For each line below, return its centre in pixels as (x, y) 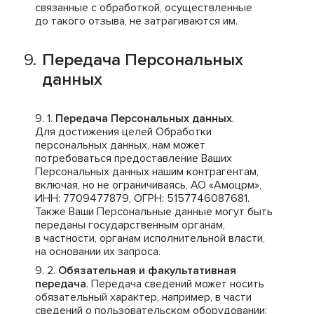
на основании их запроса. (98, 252)
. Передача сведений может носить (175, 284)
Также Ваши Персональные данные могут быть (154, 212)
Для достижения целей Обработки (123, 132)
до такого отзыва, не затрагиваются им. (136, 21)
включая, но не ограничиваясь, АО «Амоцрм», (148, 185)
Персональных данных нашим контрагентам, (147, 172)
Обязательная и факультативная (147, 271)
